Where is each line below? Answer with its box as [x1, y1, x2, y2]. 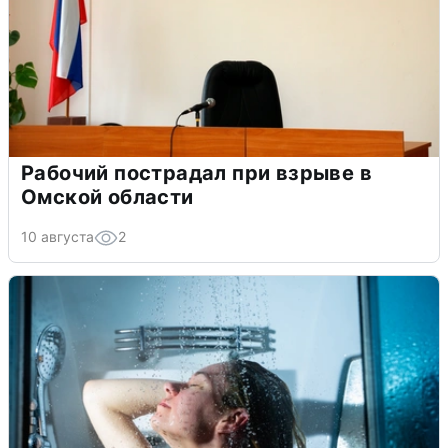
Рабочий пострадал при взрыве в [21, 160, 372, 185]
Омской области [21, 184, 194, 209]
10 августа [21, 227, 94, 245]
